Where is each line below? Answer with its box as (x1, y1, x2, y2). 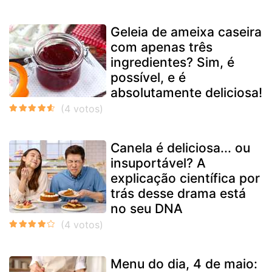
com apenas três (110, 39, 212, 55)
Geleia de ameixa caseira (110, 24, 262, 39)
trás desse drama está (110, 185, 246, 201)
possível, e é (110, 69, 186, 85)
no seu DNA (110, 200, 183, 216)
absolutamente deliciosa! (110, 84, 262, 100)
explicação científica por (110, 170, 260, 186)
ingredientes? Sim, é (110, 54, 234, 70)
